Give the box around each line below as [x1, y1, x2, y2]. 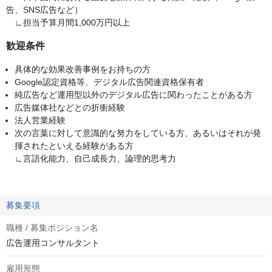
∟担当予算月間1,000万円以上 [6, 18, 130, 28]
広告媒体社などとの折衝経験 [15, 103, 125, 113]
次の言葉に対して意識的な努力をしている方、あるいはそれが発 [15, 128, 261, 138]
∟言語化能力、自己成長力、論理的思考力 [15, 154, 176, 164]
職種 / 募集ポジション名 [6, 223, 98, 233]
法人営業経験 [15, 115, 66, 126]
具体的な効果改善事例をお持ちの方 [15, 64, 151, 75]
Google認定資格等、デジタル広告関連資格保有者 [15, 77, 204, 87]
